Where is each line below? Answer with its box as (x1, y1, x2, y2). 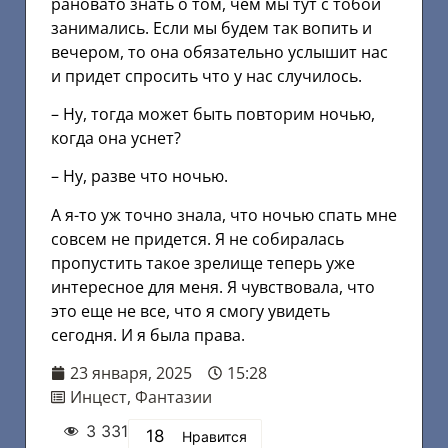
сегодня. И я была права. (51, 323, 245, 346)
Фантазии (135, 386, 212, 409)
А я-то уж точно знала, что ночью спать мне (51, 203, 397, 226)
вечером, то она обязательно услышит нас (51, 40, 388, 63)
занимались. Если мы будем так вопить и (51, 16, 372, 39)
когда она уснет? (51, 127, 181, 150)
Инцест (70, 386, 127, 409)
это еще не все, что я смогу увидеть (51, 299, 330, 322)
